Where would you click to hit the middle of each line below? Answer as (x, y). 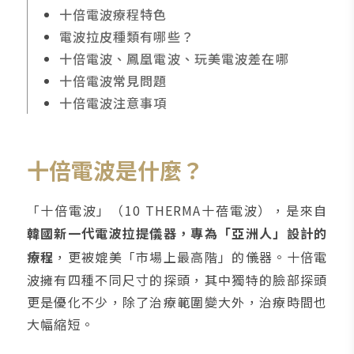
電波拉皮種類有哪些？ (126, 36)
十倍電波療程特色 (113, 14)
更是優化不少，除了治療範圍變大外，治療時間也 (177, 301)
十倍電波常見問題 (113, 80)
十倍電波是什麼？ (115, 169)
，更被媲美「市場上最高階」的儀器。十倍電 (191, 256)
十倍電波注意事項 (113, 102)
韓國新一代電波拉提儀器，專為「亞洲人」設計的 (177, 233)
